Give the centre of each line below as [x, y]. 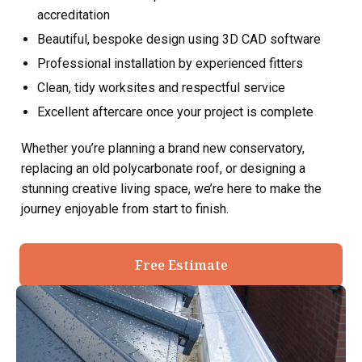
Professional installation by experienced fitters [170, 63]
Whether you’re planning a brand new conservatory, [163, 148]
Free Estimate [181, 265]
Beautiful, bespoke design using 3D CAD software [179, 39]
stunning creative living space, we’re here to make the [171, 189]
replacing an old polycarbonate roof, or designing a [163, 168]
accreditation [74, 15]
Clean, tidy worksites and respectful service [161, 88]
